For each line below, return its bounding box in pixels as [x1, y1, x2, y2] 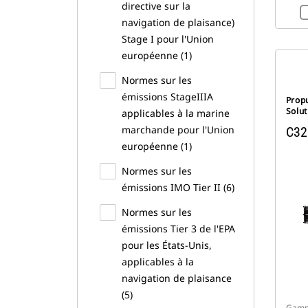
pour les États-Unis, [122, 239, 212, 252]
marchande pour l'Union [122, 123, 234, 136]
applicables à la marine [122, 107, 230, 120]
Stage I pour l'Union [122, 32, 214, 45]
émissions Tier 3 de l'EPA [122, 222, 235, 235]
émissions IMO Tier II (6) [122, 181, 234, 194]
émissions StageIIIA [122, 90, 213, 103]
